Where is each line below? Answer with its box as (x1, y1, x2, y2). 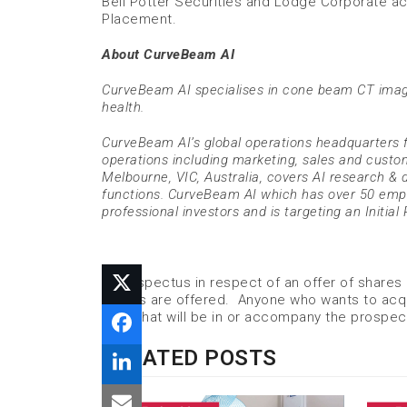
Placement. (102, 10, 176, 27)
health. (102, 98, 144, 115)
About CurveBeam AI (102, 45, 234, 63)
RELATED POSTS (102, 344, 277, 371)
